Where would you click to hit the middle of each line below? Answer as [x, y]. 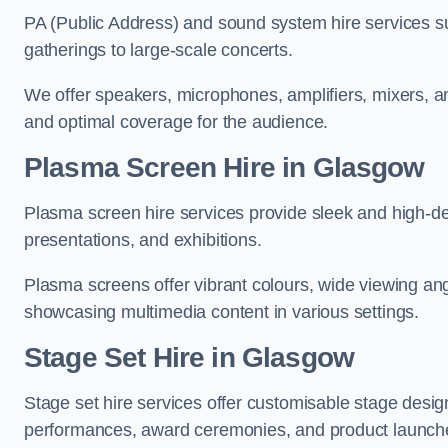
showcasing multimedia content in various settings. [222, 312]
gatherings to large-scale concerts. [158, 50]
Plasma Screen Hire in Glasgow [224, 167]
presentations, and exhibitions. [143, 240]
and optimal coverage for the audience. [176, 122]
